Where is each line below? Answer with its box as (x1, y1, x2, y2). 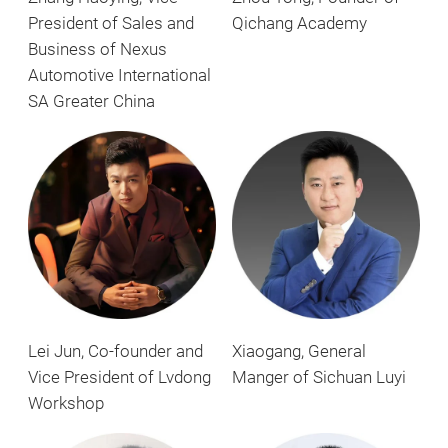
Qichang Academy (232, 14, 367, 34)
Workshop (28, 394, 104, 414)
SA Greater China (28, 92, 155, 112)
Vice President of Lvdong (28, 368, 211, 388)
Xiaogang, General (232, 341, 366, 361)
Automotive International (28, 66, 211, 86)
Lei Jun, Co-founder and (28, 342, 203, 362)
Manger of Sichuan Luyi (232, 367, 406, 387)
